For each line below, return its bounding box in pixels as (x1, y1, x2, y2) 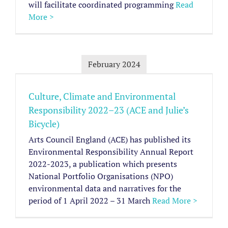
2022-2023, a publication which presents (28, 158, 177, 169)
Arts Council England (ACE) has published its (28, 133, 191, 145)
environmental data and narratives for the (28, 182, 181, 194)
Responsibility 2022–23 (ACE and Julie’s (28, 103, 189, 116)
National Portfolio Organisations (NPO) (28, 170, 173, 182)
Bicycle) (28, 117, 60, 130)
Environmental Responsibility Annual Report (28, 146, 193, 157)
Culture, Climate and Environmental (28, 90, 176, 102)
